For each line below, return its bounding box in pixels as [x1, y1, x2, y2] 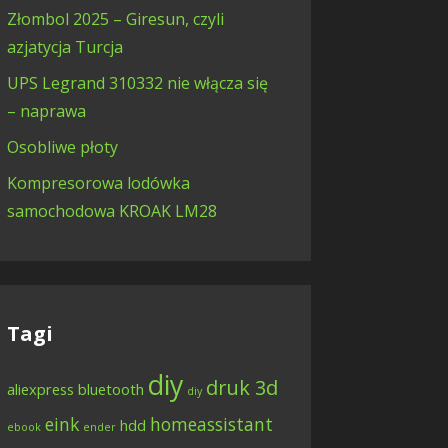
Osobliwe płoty [6, 135, 118, 158]
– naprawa [6, 99, 86, 122]
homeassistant [149, 411, 273, 436]
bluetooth [77, 378, 144, 399]
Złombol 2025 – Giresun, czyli [6, 7, 224, 30]
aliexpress [6, 378, 74, 399]
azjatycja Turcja [6, 35, 123, 58]
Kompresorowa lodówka [6, 171, 190, 194]
